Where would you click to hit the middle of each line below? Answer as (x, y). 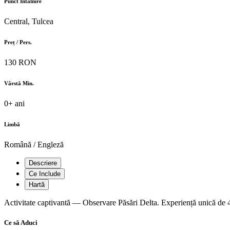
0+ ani (14, 104)
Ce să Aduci (21, 223)
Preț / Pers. (18, 42)
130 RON (20, 63)
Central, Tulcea (29, 22)
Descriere (43, 163)
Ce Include (45, 174)
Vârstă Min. (19, 83)
